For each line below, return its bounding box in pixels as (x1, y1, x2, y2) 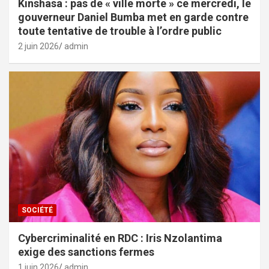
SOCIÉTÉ (22, 205, 53, 214)
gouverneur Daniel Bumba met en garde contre (18, 11, 249, 24)
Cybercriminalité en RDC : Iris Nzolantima (18, 231, 222, 244)
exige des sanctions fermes (18, 245, 154, 258)
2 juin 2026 (18, 41, 59, 52)
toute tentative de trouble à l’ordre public (18, 25, 222, 38)
